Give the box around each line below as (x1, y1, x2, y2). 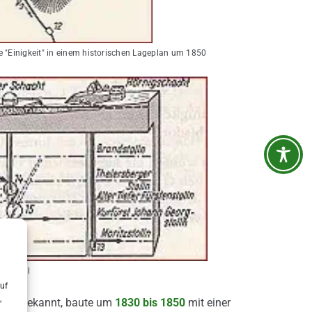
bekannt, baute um (17, 295, 115, 309)
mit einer (185, 295, 231, 309)
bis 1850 (142, 295, 185, 309)
